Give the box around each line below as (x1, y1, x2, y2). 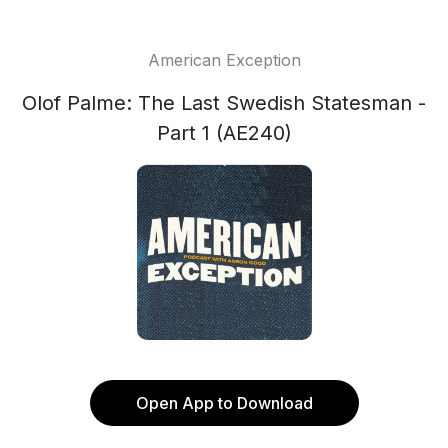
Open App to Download (135, 393, 313, 413)
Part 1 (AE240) (156, 121, 292, 145)
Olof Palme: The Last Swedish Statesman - (22, 91, 426, 115)
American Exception (147, 50, 301, 70)
